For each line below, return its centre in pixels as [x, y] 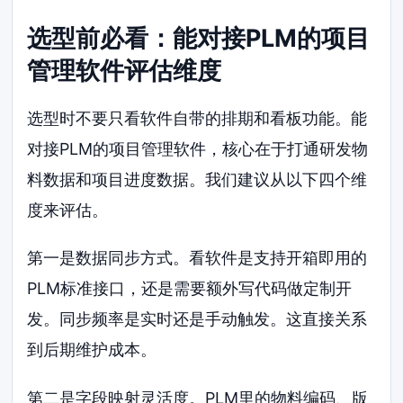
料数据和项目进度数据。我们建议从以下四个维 [197, 179]
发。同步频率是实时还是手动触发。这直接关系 [197, 319]
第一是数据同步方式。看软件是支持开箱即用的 [197, 258]
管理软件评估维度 [125, 70]
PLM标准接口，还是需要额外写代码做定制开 [190, 289]
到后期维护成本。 [92, 350]
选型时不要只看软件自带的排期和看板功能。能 [197, 118]
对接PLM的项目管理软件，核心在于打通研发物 [198, 148]
